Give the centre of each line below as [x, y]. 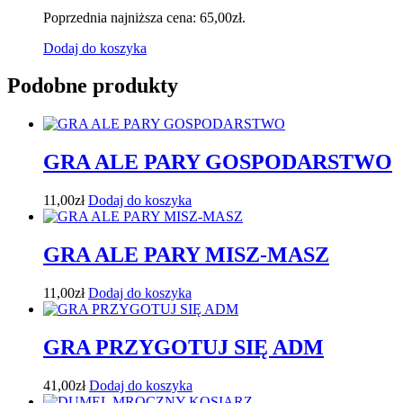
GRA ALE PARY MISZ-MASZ [186, 255]
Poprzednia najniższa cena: [121, 17]
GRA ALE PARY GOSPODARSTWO [218, 162]
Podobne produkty [93, 86]
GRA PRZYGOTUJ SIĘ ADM [184, 347]
